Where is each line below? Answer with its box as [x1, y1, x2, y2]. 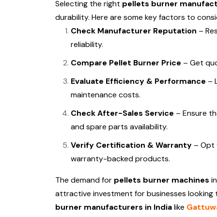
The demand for [55, 175, 114, 185]
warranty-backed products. [71, 154, 170, 164]
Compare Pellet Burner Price [71, 58, 181, 68]
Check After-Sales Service [71, 108, 174, 118]
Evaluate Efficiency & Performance [71, 76, 206, 86]
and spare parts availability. [71, 122, 168, 132]
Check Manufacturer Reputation [71, 26, 197, 36]
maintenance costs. [71, 90, 140, 100]
